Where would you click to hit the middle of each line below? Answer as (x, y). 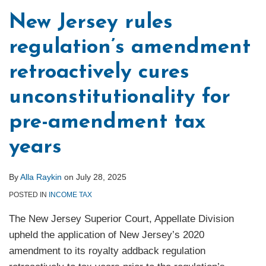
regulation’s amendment (130, 48)
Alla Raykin (41, 177)
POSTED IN (29, 195)
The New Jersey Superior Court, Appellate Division (121, 219)
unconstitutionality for (120, 98)
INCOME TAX (70, 195)
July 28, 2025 (101, 177)
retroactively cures (99, 73)
